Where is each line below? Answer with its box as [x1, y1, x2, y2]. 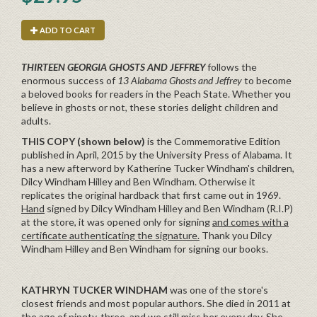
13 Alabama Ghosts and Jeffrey [117, 74, 244, 86]
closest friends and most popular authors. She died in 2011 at [21, 296, 291, 309]
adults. [21, 114, 51, 127]
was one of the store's [170, 283, 268, 296]
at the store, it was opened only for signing [21, 215, 212, 228]
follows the [207, 60, 257, 73]
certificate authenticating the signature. [21, 229, 200, 241]
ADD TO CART [40, 25, 96, 35]
